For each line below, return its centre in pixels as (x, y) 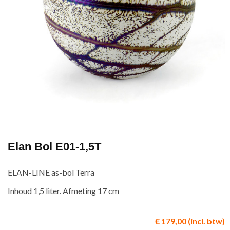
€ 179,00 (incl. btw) (190, 221)
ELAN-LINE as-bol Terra (51, 172)
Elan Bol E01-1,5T (55, 146)
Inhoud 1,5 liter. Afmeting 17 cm (64, 191)
